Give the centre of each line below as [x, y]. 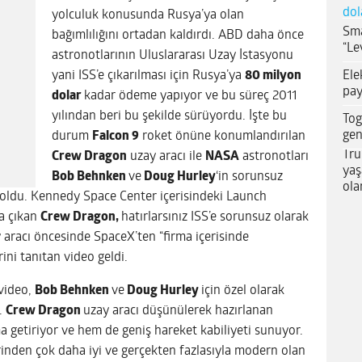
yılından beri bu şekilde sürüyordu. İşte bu [169, 116]
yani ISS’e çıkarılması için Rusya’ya [148, 76]
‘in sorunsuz [249, 177]
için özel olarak [243, 290]
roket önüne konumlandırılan [222, 136]
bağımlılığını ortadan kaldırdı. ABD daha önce [178, 35]
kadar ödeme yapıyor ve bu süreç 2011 [190, 96]
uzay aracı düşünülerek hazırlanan [178, 311]
